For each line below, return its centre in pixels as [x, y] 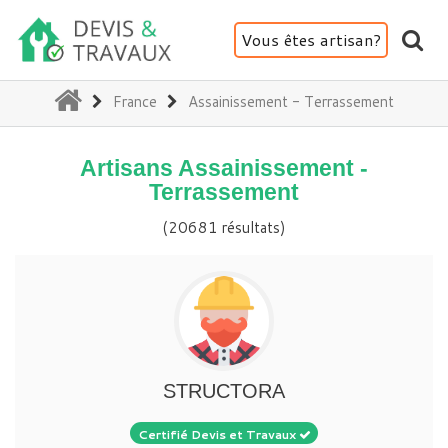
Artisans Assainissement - [224, 168]
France [135, 101]
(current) [110, 96]
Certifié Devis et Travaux [218, 434]
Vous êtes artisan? [311, 39]
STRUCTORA [224, 390]
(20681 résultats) [224, 227]
